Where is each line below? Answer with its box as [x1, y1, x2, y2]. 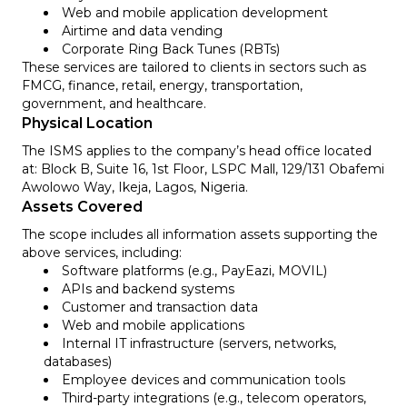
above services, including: [22, 243, 182, 261]
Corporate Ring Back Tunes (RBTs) [62, 40, 280, 57]
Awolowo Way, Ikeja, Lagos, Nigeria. [22, 178, 248, 195]
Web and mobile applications [62, 316, 244, 333]
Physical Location [22, 114, 153, 132]
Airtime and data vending [62, 22, 223, 39]
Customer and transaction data [62, 298, 258, 315]
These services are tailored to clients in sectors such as [22, 58, 366, 75]
